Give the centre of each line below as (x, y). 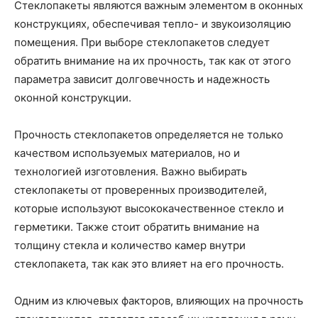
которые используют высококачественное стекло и (149, 208)
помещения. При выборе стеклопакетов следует (142, 42)
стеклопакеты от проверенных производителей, (141, 190)
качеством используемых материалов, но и (127, 153)
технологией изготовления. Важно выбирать (131, 171)
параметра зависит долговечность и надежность (142, 79)
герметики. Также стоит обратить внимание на (137, 227)
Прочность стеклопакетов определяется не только (149, 135)
